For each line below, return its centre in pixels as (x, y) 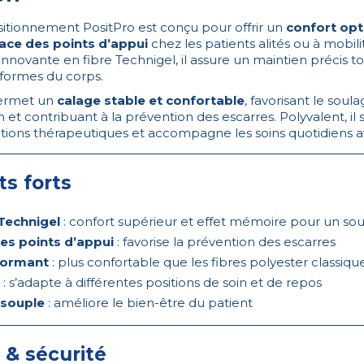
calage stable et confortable (151, 101)
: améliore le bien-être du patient (149, 303)
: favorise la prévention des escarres (225, 242)
